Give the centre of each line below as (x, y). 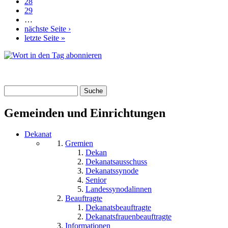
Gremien (79, 144)
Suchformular (41, 102)
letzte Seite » (45, 38)
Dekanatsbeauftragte (118, 208)
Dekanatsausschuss (116, 162)
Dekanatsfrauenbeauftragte (129, 217)
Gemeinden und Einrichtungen (85, 113)
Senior (96, 180)
